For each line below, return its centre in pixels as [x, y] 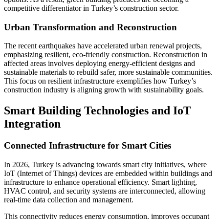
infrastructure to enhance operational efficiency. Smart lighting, [100, 182]
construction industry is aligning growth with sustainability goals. [104, 90]
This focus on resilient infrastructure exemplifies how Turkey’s [100, 81]
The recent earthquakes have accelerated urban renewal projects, [103, 46]
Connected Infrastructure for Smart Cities [88, 146]
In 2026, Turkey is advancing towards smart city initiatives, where [105, 164]
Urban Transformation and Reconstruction [90, 27]
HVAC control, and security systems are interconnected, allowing [105, 191]
